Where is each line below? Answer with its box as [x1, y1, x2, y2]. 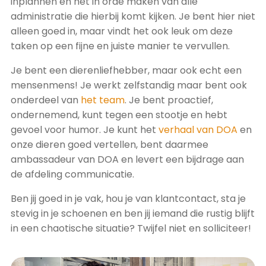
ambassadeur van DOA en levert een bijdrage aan [11, 153, 244, 166]
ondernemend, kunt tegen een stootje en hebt [11, 108, 227, 122]
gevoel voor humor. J [11, 123, 109, 137]
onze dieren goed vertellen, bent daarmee [11, 138, 208, 151]
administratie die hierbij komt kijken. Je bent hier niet [11, 9, 255, 23]
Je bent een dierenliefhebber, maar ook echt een [11, 64, 242, 77]
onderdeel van [11, 93, 81, 107]
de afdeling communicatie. [11, 167, 137, 181]
